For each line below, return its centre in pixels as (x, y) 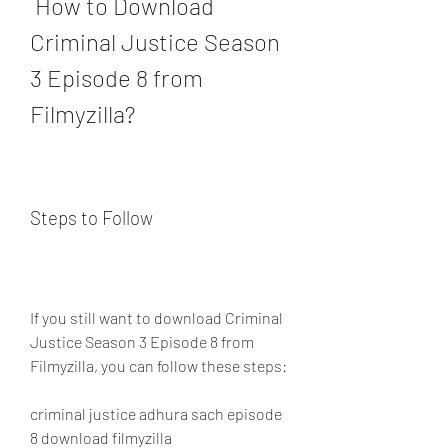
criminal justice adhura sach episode (156, 413)
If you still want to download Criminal (156, 317)
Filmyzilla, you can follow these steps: (158, 365)
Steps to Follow (91, 217)
